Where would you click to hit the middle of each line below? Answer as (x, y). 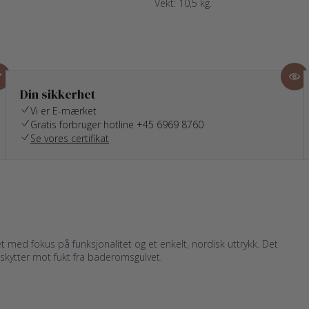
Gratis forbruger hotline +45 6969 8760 (117, 124)
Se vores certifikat (70, 138)
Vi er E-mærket (63, 111)
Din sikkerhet (58, 94)
